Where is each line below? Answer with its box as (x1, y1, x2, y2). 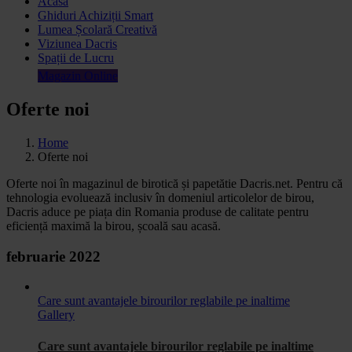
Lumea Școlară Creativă (38, 23, 157, 36)
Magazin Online (38, 69, 118, 82)
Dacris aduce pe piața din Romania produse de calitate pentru (6, 204, 309, 218)
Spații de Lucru (38, 51, 114, 64)
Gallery (38, 308, 75, 322)
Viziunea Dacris (38, 37, 117, 50)
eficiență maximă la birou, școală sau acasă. (6, 218, 221, 233)
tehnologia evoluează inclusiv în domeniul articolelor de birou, (6, 190, 314, 204)
